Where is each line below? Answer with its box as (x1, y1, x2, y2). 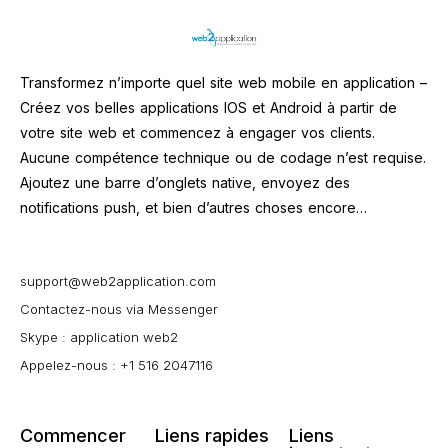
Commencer (20, 425, 126, 446)
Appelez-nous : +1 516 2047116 (20, 357, 213, 373)
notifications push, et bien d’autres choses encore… (20, 199, 367, 216)
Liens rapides (154, 425, 269, 446)
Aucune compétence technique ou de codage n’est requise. (20, 149, 426, 166)
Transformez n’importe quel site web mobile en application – (20, 74, 427, 91)
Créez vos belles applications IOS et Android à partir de (20, 99, 397, 116)
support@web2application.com (20, 273, 216, 289)
